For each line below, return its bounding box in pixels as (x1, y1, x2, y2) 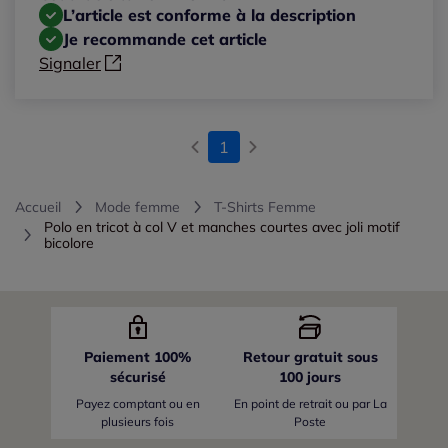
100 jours (279, 367, 342, 386)
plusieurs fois (101, 413, 175, 429)
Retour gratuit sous (242, 347, 378, 366)
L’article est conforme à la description (63, 4, 356, 25)
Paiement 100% (84, 347, 192, 366)
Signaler (39, 52, 101, 73)
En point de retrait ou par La (233, 395, 387, 411)
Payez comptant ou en (75, 395, 200, 411)
